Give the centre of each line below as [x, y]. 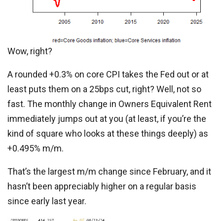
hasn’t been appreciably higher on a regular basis [102, 186]
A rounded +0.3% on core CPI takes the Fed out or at [108, 74]
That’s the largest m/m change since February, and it [109, 171]
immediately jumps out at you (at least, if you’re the [107, 119]
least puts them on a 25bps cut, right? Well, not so [104, 89]
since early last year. [47, 201]
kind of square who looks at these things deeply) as [108, 133]
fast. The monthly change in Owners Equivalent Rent [110, 104]
